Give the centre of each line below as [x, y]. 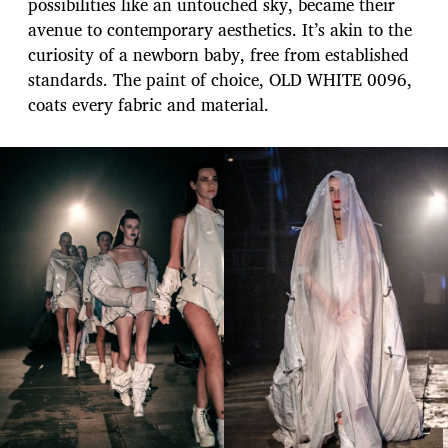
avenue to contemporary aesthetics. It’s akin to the [220, 29]
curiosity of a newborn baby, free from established [218, 54]
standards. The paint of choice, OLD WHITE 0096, [220, 79]
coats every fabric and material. [148, 104]
